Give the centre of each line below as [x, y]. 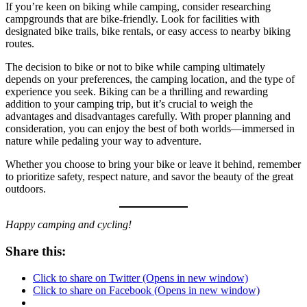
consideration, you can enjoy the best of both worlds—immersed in [150, 129]
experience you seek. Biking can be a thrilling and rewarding [137, 92]
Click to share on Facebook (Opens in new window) [146, 290]
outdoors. [26, 189]
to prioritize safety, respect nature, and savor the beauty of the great [149, 177]
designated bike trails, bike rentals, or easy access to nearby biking [148, 32]
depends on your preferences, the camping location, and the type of [150, 79]
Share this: [36, 251]
